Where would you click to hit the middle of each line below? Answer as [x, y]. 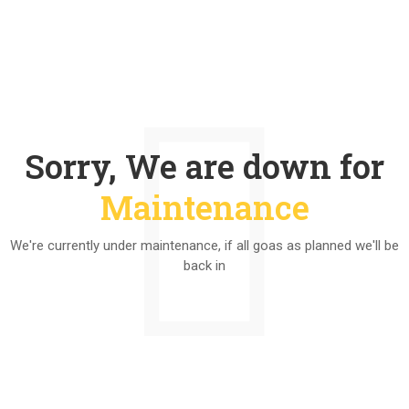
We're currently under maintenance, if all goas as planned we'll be [204, 246]
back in [204, 266]
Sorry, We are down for [204, 166]
